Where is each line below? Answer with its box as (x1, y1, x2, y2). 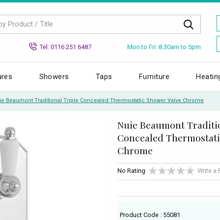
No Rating (117, 167, 145, 175)
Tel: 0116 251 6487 (40, 43, 91, 51)
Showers (39, 72, 69, 81)
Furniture (139, 72, 170, 81)
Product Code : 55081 (120, 211, 181, 219)
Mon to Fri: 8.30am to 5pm (127, 43, 201, 51)
